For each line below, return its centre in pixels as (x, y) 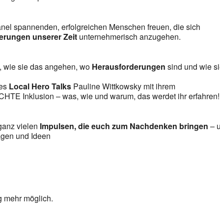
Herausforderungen (130, 66)
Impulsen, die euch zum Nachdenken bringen (124, 126)
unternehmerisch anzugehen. (129, 36)
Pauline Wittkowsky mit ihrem (124, 86)
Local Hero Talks (40, 86)
